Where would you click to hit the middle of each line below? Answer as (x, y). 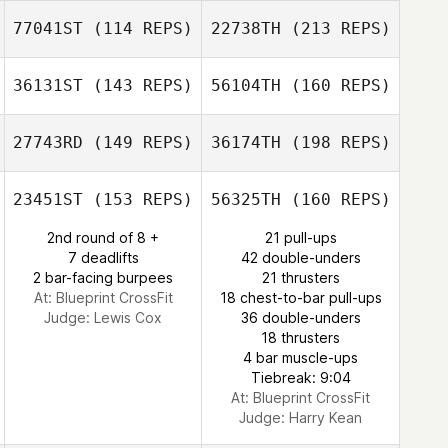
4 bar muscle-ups (300, 357)
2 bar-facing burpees (103, 277)
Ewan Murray (136, 187)
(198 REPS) (335, 142)
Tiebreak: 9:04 (300, 377)
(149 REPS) (138, 142)
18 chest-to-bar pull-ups (300, 297)
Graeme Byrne (334, 364)
